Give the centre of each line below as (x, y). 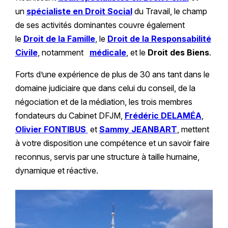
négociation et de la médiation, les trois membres (104, 102)
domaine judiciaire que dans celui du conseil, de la (105, 88)
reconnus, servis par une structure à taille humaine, (107, 157)
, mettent (193, 129)
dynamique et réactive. (56, 170)
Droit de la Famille (59, 39)
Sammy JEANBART (138, 129)
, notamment (63, 52)
